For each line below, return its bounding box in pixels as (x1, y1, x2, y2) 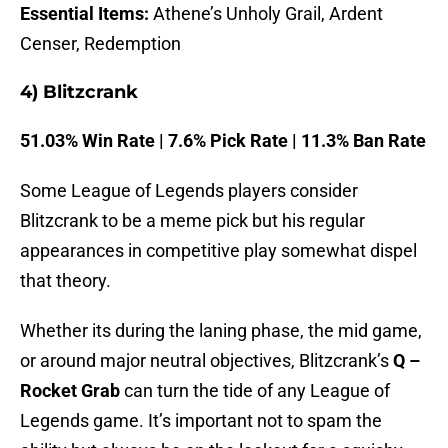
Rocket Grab (20, 380, 120, 402)
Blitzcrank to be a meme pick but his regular (20, 210, 365, 232)
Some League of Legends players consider (20, 180, 358, 202)
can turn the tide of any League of (120, 380, 390, 402)
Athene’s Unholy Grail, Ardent (149, 3, 383, 25)
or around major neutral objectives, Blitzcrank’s (20, 350, 393, 372)
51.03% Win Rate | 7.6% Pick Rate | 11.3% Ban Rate (20, 130, 426, 152)
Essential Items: (20, 3, 149, 25)
